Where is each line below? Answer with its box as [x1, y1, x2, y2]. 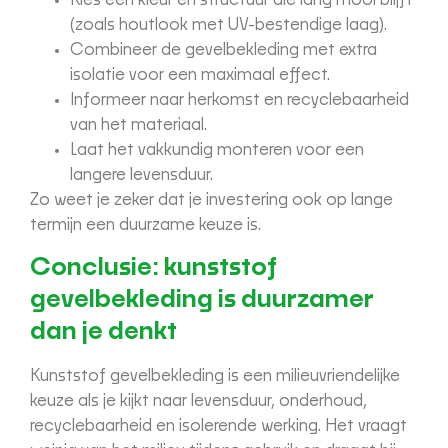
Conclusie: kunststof [30, 255, 277, 281]
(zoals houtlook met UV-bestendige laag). [70, 17, 387, 34]
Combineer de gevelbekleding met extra [70, 42, 377, 59]
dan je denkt [30, 319, 177, 345]
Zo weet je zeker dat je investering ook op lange [30, 192, 393, 209]
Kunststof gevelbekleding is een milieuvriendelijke [30, 368, 400, 385]
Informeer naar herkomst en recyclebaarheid [70, 92, 409, 109]
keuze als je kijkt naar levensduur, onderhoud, [30, 393, 367, 410]
